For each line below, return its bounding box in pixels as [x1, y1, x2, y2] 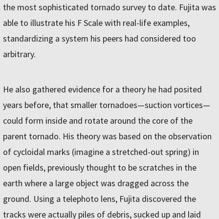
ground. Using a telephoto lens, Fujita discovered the [3, 193, 196, 204]
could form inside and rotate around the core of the [3, 115, 193, 126]
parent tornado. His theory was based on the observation [3, 131, 212, 142]
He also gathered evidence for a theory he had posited [3, 84, 202, 95]
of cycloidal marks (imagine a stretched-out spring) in [3, 146, 199, 157]
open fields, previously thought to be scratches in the [3, 162, 197, 173]
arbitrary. [3, 48, 36, 60]
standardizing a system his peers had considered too [3, 33, 196, 44]
